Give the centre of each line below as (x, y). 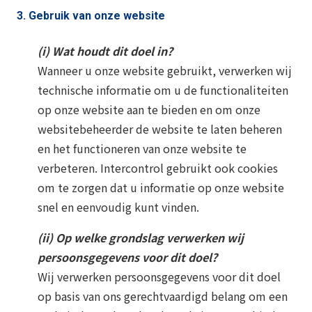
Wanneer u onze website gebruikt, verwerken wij (165, 70)
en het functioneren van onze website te (142, 148)
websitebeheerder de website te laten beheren (160, 128)
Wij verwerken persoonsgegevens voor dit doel (159, 276)
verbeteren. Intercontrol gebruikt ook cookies (158, 167)
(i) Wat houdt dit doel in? (105, 50)
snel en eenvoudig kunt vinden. (118, 206)
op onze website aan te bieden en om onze (149, 109)
